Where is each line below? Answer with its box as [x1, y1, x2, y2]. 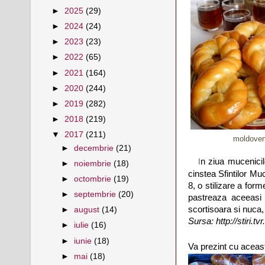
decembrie [74, 143, 117, 153]
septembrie [74, 190, 119, 199]
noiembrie [74, 159, 114, 168]
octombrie [74, 174, 114, 183]
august [74, 205, 102, 215]
